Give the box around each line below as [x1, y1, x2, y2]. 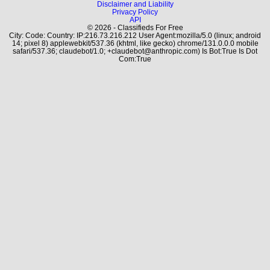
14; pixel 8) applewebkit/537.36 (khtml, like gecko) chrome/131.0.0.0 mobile [11, 39, 259, 47]
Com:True [119, 55, 151, 63]
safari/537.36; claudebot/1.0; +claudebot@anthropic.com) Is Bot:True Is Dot [13, 47, 257, 55]
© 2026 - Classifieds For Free [87, 24, 183, 31]
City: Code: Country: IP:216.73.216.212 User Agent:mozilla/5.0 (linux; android [9, 31, 261, 39]
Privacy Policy [112, 8, 158, 16]
